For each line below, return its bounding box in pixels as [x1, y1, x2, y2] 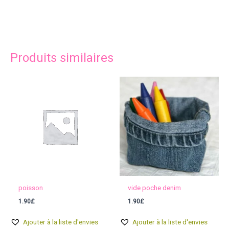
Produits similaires [10, 50, 113, 65]
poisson [18, 183, 43, 192]
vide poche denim [128, 183, 181, 192]
